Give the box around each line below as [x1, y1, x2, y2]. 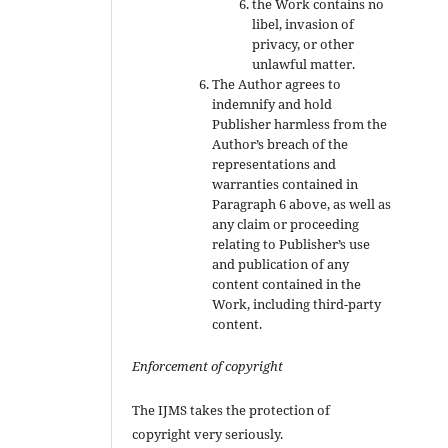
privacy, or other [252, 34, 355, 53]
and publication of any [212, 254, 350, 273]
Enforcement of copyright [132, 356, 284, 375]
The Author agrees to [212, 74, 342, 93]
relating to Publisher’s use [212, 234, 371, 253]
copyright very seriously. [132, 424, 284, 443]
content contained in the [212, 274, 362, 293]
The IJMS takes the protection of [132, 400, 331, 419]
